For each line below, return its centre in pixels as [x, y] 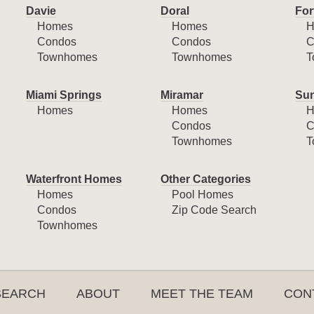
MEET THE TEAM [202, 294]
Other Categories [205, 179]
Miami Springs [64, 95]
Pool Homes [202, 194]
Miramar [182, 95]
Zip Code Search [214, 210]
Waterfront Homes [74, 179]
